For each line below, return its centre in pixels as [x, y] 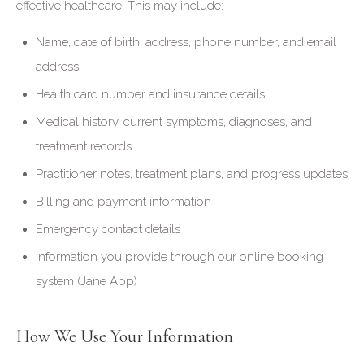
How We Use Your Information [125, 336]
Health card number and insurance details [150, 94]
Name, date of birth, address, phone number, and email [186, 42]
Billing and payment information [123, 201]
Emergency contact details [108, 229]
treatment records [84, 146]
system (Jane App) [87, 281]
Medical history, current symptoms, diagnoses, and [174, 122]
